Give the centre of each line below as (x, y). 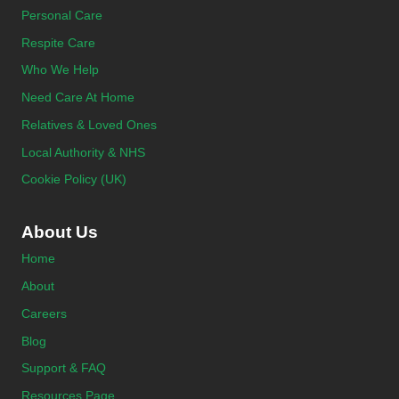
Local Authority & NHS (83, 152)
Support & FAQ (64, 368)
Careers (44, 313)
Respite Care (58, 42)
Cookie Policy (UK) (74, 179)
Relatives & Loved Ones (89, 124)
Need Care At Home (78, 98)
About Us (60, 232)
